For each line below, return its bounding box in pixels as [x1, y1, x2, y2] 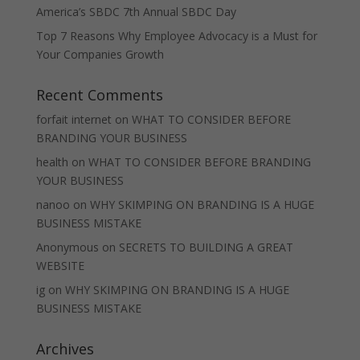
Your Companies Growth [35, 47, 164, 63]
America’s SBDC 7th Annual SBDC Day [35, 4, 236, 20]
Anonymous [35, 239, 99, 256]
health [35, 154, 68, 170]
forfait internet [35, 112, 112, 128]
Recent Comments [35, 85, 163, 105]
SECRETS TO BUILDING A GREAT [118, 239, 293, 256]
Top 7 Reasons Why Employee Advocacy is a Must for [35, 28, 317, 44]
